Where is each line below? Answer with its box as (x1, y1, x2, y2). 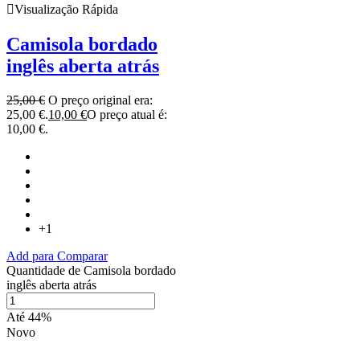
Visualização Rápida (14, 2, 118, 17)
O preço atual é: (87, 107, 167, 121)
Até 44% (6, 309, 51, 324)
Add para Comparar (6, 248, 108, 263)
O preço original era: (48, 92, 153, 107)
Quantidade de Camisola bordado (6, 263, 176, 277)
